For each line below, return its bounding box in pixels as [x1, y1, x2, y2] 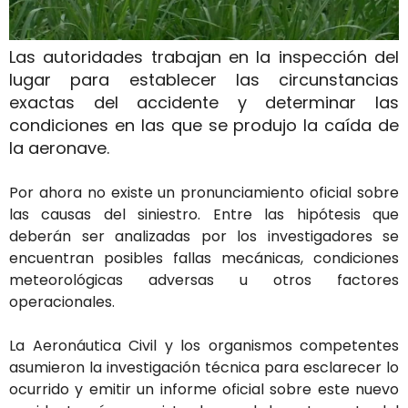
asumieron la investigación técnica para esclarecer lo [9, 356, 399, 378]
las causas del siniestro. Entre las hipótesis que [9, 203, 399, 225]
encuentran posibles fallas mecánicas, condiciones [9, 247, 399, 269]
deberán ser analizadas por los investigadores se [9, 225, 399, 247]
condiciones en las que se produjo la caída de [9, 113, 399, 137]
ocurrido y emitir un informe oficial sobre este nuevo [9, 378, 399, 400]
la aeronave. [9, 136, 109, 159]
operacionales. [9, 291, 115, 312]
